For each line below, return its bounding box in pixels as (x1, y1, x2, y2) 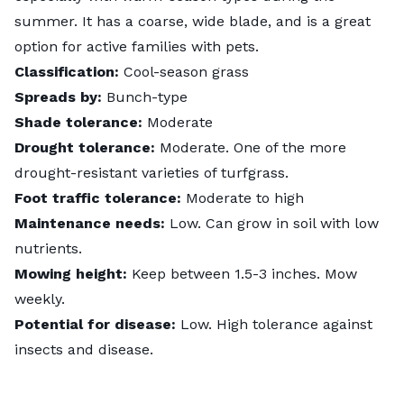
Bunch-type (102, 87, 188, 106)
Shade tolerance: (14, 113, 142, 131)
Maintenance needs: (14, 214, 170, 232)
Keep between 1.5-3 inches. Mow (127, 264, 357, 282)
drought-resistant (14, 163, 137, 181)
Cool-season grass (119, 62, 249, 80)
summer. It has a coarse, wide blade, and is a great (14, 12, 371, 30)
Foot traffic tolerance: (14, 188, 181, 207)
